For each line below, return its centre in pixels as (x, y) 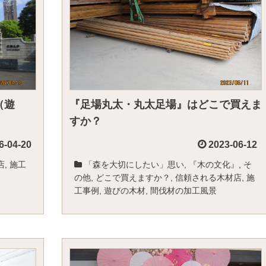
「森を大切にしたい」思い (134, 164)
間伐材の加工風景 (183, 191)
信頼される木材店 (208, 178)
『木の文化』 (214, 164)
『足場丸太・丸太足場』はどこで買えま (166, 104)
